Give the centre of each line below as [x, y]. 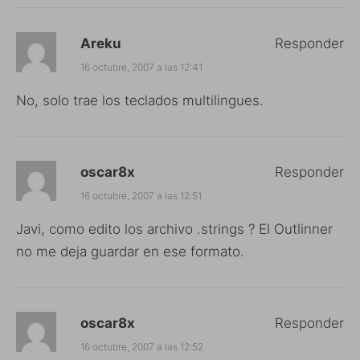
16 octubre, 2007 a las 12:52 [142, 346]
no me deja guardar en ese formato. [130, 251]
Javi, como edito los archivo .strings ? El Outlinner [174, 229]
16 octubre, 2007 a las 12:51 [141, 195]
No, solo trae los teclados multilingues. [140, 100]
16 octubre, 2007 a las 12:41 [141, 67]
